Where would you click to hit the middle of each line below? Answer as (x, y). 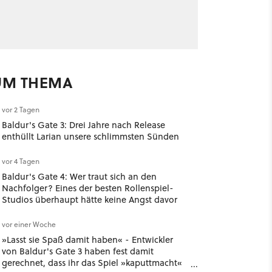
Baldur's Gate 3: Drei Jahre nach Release (83, 125)
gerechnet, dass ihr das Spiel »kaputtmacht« (92, 263)
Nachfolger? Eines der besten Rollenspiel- (87, 188)
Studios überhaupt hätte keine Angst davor (89, 199)
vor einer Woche (29, 224)
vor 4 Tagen (20, 161)
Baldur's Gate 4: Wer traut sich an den (79, 176)
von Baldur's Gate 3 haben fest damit (77, 251)
